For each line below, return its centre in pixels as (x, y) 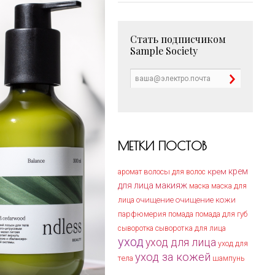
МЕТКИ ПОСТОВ (162, 146)
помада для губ (221, 214)
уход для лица (181, 242)
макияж (171, 186)
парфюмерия (142, 214)
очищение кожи (206, 200)
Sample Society (164, 51)
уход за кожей (173, 257)
